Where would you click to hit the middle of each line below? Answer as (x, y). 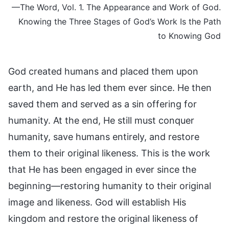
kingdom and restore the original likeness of (103, 218)
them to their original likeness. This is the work (109, 153)
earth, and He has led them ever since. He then (110, 87)
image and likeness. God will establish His (97, 202)
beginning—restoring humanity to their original (110, 186)
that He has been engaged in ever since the (102, 169)
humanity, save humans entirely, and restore (104, 136)
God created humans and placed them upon (103, 71)
